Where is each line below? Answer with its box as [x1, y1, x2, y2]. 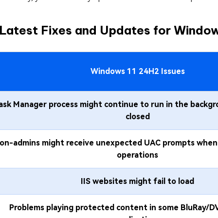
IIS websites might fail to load [81, 177, 194, 186]
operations [117, 150, 158, 160]
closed [125, 112, 150, 121]
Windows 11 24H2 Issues [90, 67, 185, 76]
